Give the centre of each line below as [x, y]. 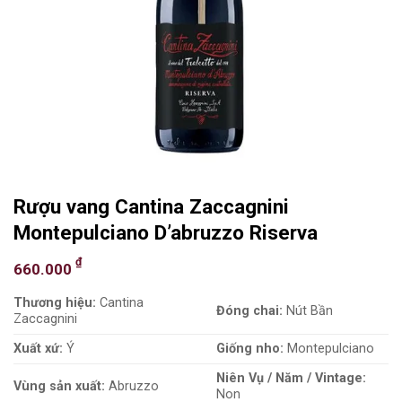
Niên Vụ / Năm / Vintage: [292, 379]
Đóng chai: [250, 311]
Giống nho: [250, 349]
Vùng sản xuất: [61, 387]
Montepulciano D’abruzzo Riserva [166, 233]
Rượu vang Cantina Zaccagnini [151, 207]
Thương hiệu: [55, 303]
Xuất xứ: [38, 349]
